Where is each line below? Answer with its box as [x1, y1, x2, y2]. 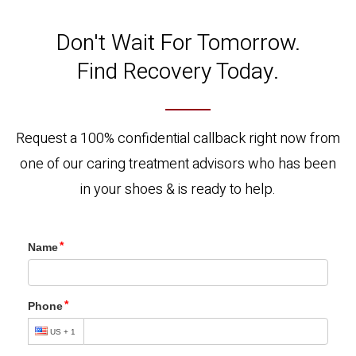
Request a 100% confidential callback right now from [16, 128, 340, 149]
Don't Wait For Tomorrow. [56, 27, 300, 60]
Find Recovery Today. [77, 56, 279, 88]
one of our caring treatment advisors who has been [20, 153, 336, 175]
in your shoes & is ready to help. [80, 179, 276, 200]
